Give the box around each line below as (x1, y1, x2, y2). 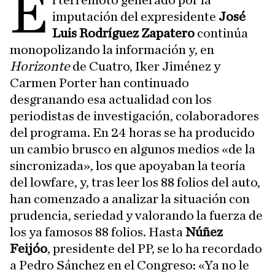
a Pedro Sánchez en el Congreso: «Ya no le (10, 258, 249, 272)
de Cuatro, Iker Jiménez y (72, 60, 220, 73)
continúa (197, 26, 249, 40)
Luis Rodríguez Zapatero (52, 26, 198, 40)
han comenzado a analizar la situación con (10, 192, 250, 206)
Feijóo (10, 242, 47, 255)
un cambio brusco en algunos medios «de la (10, 142, 255, 156)
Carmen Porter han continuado (10, 76, 189, 90)
